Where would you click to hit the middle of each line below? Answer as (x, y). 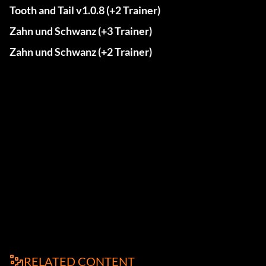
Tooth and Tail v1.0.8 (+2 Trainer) (85, 10)
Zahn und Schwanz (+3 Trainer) (81, 31)
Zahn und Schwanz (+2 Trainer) (81, 52)
